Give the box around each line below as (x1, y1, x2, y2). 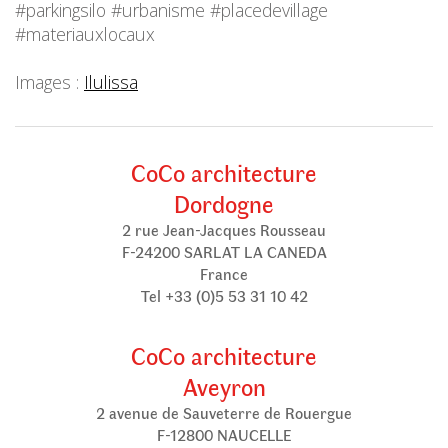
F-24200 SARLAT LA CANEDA (121, 241, 327, 263)
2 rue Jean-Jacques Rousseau (122, 219, 326, 241)
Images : (15, 70, 84, 95)
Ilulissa (84, 70, 138, 95)
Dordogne (174, 187, 274, 220)
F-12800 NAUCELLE (157, 424, 291, 446)
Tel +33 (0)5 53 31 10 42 (140, 285, 308, 307)
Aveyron (182, 370, 266, 403)
